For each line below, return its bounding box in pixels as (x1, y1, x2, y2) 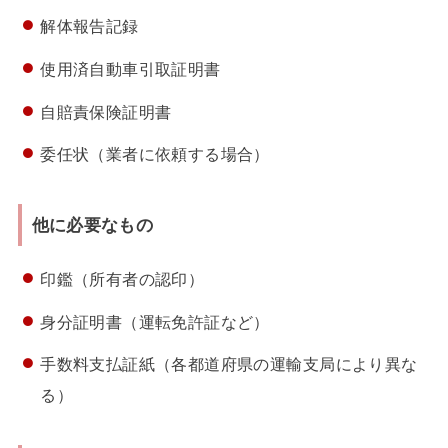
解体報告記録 (40, 13, 139, 38)
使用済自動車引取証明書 (40, 56, 221, 81)
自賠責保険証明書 (40, 98, 172, 123)
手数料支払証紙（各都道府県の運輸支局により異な (40, 351, 418, 376)
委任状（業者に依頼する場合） (40, 141, 270, 166)
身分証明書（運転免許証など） (40, 308, 270, 333)
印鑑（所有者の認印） (40, 266, 205, 291)
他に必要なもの (31, 212, 153, 237)
